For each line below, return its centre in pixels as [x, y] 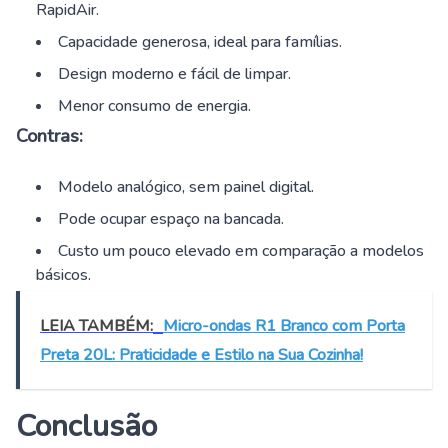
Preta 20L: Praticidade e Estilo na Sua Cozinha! [201, 355]
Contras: [49, 136]
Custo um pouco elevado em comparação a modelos [241, 251]
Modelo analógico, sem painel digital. [186, 187]
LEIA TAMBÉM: [96, 326]
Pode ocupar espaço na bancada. [171, 219]
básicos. [63, 275]
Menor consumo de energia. [154, 106]
